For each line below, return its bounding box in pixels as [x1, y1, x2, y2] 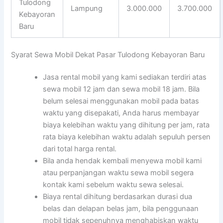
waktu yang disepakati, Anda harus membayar [43, 109, 200, 118]
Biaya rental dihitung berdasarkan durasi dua [43, 192, 193, 202]
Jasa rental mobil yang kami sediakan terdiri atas [43, 73, 207, 82]
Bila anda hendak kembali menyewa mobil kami [43, 156, 202, 166]
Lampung [71, 3, 103, 13]
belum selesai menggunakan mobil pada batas [43, 97, 200, 106]
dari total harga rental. [43, 144, 117, 154]
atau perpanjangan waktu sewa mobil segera [43, 168, 194, 178]
